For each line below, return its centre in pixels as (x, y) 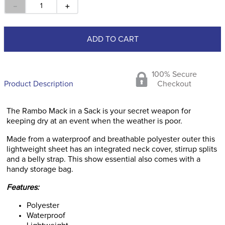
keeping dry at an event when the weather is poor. (94, 121)
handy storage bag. (40, 169)
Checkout (174, 84)
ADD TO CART (113, 39)
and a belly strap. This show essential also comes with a (103, 159)
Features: (23, 187)
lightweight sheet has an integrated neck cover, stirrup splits (112, 149)
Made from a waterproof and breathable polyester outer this (111, 139)
